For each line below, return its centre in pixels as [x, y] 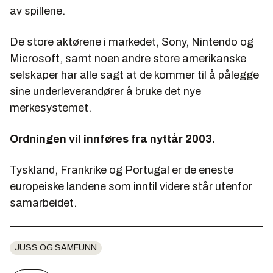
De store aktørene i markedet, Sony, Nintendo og [132, 42]
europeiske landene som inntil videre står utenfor [131, 186]
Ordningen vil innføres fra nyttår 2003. [112, 139]
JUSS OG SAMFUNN [56, 247]
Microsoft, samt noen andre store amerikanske [128, 58]
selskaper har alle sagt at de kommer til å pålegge [134, 75]
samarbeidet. [43, 203]
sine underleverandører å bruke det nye [105, 91]
